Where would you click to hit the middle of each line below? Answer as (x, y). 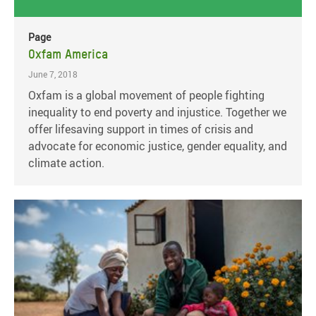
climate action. (66, 163)
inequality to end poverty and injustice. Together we (157, 112)
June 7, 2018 (53, 74)
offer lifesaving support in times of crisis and (141, 129)
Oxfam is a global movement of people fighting (146, 95)
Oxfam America (68, 54)
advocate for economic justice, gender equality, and (158, 146)
